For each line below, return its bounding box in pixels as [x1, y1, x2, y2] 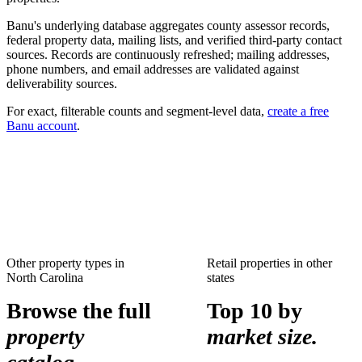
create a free [267, 104, 329, 118]
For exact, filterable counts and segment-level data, [6, 104, 267, 118]
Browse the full [6, 298, 151, 323]
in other [290, 256, 332, 270]
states [207, 271, 234, 284]
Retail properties [207, 256, 290, 270]
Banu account [6, 119, 77, 133]
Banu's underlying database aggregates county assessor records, [6, 19, 330, 32]
